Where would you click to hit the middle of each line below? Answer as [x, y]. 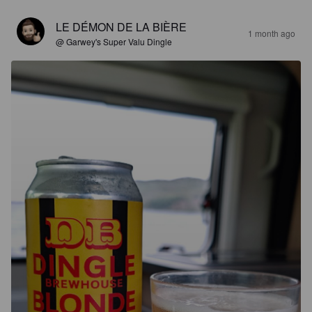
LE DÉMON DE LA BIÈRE [121, 27]
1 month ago [272, 33]
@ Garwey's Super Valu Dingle [114, 41]
